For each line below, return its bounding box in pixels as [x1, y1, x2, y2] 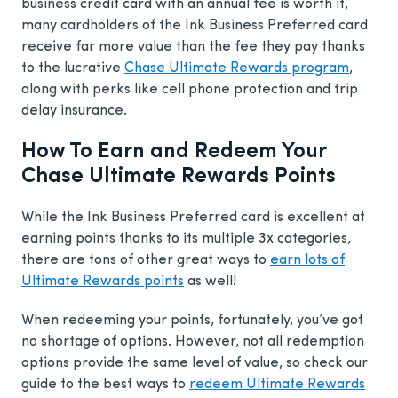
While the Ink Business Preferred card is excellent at [21, 211, 365, 226]
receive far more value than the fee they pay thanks [21, 40, 365, 55]
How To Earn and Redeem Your [21, 141, 326, 163]
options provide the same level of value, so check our [21, 356, 368, 371]
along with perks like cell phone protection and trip [21, 83, 358, 98]
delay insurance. [21, 104, 127, 119]
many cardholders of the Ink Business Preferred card [21, 19, 368, 34]
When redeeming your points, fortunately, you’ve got [21, 314, 363, 329]
